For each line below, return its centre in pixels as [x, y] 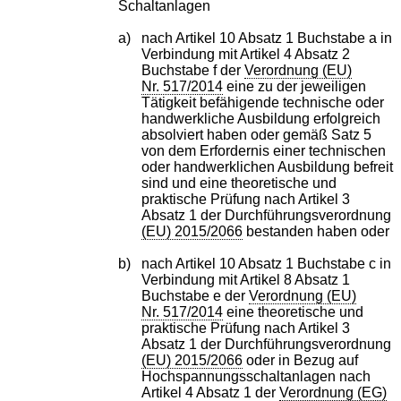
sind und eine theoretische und [239, 183]
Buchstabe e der [196, 295]
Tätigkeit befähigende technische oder [263, 102]
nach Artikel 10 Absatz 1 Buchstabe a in [267, 38]
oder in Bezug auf [301, 360]
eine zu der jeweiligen [295, 86]
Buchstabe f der [193, 70]
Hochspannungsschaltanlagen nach [256, 376]
